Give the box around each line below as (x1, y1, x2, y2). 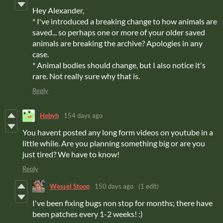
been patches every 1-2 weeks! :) (32, 209, 143, 219)
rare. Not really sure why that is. (32, 71, 140, 81)
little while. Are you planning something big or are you (22, 138, 205, 148)
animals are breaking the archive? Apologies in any (32, 38, 203, 48)
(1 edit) (138, 182, 159, 191)
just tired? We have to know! (22, 149, 119, 159)
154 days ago (64, 111, 103, 120)
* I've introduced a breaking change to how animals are (32, 16, 217, 26)
